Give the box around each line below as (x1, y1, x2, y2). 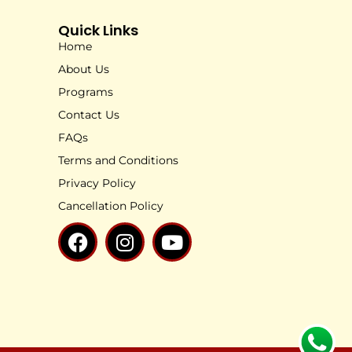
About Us (58, 62, 109, 77)
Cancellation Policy (58, 199, 163, 214)
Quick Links (58, 20, 138, 41)
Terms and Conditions (58, 153, 178, 168)
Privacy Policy (58, 176, 136, 191)
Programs (58, 85, 113, 100)
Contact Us (58, 108, 119, 123)
